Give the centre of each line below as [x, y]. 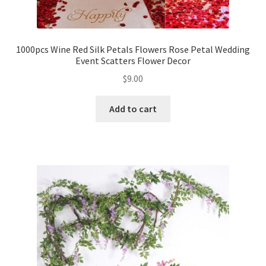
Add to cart [133, 109]
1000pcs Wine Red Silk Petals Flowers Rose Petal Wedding [133, 49]
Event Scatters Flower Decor [133, 60]
